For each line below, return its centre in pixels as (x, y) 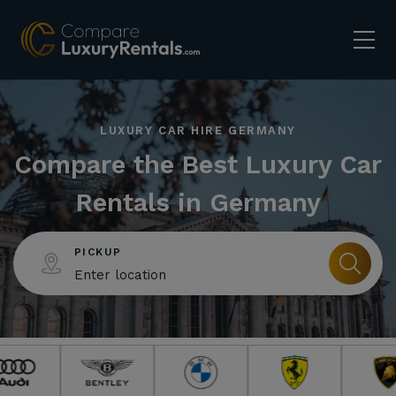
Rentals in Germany (198, 202)
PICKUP (98, 252)
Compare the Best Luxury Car (198, 164)
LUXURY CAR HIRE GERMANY (198, 130)
